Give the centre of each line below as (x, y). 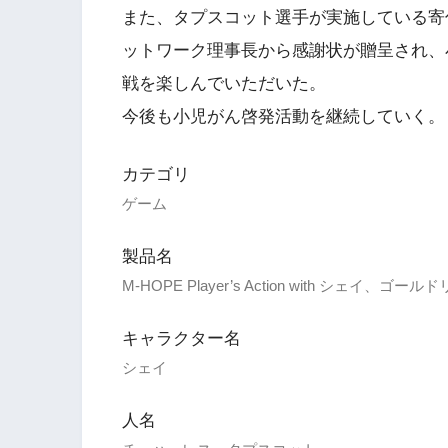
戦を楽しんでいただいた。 (224, 84)
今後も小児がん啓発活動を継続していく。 (283, 117)
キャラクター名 (181, 339)
